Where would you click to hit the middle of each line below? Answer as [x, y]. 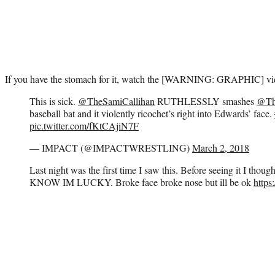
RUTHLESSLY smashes [206, 101]
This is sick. [54, 101]
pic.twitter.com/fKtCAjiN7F [84, 125]
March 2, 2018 [221, 147]
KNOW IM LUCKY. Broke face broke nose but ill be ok [141, 182]
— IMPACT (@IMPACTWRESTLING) [111, 147]
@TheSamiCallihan [116, 101]
